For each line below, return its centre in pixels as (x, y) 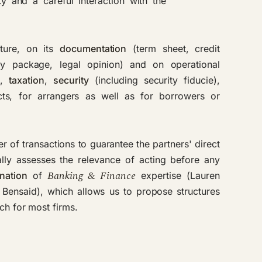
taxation (27, 80)
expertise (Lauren (178, 175)
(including (116, 80)
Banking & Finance (92, 175)
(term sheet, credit (173, 48)
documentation (93, 48)
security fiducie (179, 80)
